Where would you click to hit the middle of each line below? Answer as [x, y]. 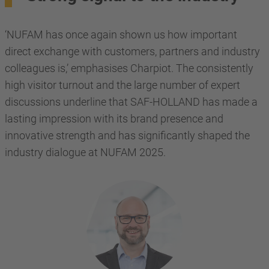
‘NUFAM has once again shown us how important [121, 34]
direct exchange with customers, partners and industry [132, 51]
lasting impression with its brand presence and [114, 118]
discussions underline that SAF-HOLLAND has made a [131, 101]
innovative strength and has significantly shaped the [127, 135]
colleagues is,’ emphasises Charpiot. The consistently [129, 68]
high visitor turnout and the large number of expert [122, 85]
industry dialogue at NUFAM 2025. [85, 152]
